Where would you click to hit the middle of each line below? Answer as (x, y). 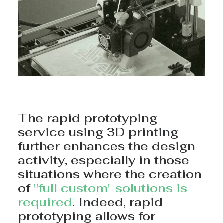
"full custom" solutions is (111, 188)
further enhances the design (107, 146)
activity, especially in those (104, 160)
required (45, 202)
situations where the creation (110, 174)
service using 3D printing (98, 132)
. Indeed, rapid (117, 202)
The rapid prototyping (88, 118)
